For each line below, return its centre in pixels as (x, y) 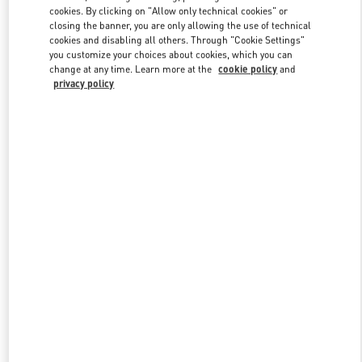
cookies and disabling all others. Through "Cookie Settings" (177, 40)
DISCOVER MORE (181, 97)
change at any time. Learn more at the (132, 69)
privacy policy (84, 84)
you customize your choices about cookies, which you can (171, 55)
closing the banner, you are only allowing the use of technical (181, 26)
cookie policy (248, 69)
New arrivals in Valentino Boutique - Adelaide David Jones (181, 184)
